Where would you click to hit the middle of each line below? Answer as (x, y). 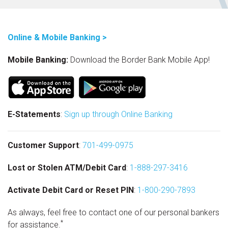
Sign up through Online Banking (118, 115)
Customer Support (43, 146)
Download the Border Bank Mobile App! (139, 60)
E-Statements (34, 115)
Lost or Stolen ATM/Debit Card (67, 168)
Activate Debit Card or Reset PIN (71, 190)
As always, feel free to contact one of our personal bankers (113, 213)
